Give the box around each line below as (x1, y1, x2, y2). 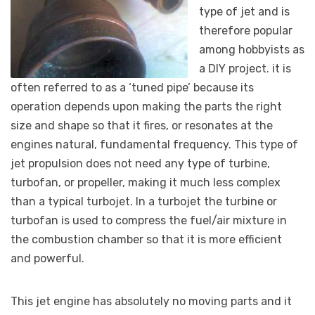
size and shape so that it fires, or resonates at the (11, 118, 273, 132)
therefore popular (199, 23, 292, 37)
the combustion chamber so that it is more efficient (11, 232, 282, 246)
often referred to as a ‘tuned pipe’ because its (11, 80, 254, 94)
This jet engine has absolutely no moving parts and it (11, 294, 292, 308)
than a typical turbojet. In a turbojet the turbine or (11, 194, 277, 208)
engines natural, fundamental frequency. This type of (11, 137, 298, 151)
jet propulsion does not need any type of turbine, (11, 156, 270, 170)
